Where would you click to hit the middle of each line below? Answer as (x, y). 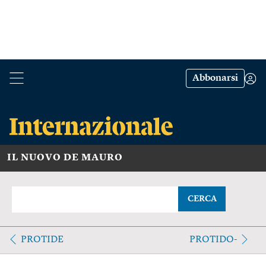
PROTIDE (42, 240)
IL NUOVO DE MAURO (65, 158)
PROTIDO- (213, 240)
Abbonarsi (215, 78)
